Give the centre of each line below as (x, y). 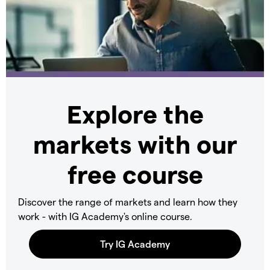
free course (135, 173)
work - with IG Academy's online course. (105, 216)
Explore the (135, 113)
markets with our (135, 143)
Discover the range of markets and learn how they (128, 201)
